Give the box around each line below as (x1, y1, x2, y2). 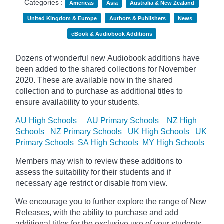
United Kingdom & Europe (27, 15, 97, 21)
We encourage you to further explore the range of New (15, 197, 206, 206)
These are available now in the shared (37, 75, 173, 84)
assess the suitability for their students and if (15, 167, 171, 176)
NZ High (167, 116, 197, 125)
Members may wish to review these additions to (15, 156, 182, 165)
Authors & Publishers (109, 15, 166, 21)
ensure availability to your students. (15, 97, 140, 106)
